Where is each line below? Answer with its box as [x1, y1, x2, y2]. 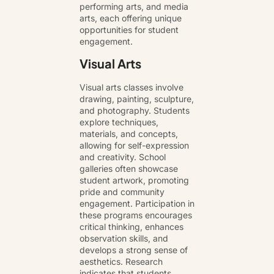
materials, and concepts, [80, 128, 178, 139]
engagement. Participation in [80, 198, 194, 209]
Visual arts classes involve [80, 82, 183, 93]
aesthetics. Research [80, 256, 163, 267]
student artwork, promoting [80, 175, 189, 186]
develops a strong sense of [80, 245, 188, 256]
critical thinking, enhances [80, 221, 183, 232]
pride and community [80, 187, 165, 198]
